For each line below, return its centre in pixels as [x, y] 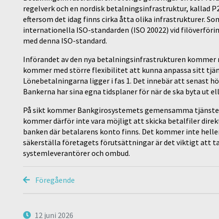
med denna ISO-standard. [65, 41]
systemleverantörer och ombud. [77, 153]
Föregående [54, 180]
